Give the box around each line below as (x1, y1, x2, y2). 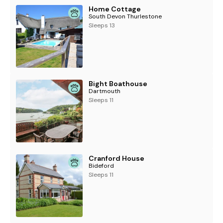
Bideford (89, 162, 114, 170)
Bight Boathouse (89, 79, 148, 88)
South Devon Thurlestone (89, 12, 162, 20)
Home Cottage (89, 4, 141, 13)
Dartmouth (89, 87, 121, 95)
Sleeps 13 (89, 21, 115, 29)
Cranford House (89, 154, 145, 163)
